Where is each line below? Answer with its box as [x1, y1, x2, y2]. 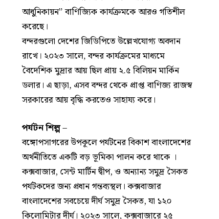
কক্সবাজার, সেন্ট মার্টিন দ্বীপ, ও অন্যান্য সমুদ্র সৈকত [22, 165, 188, 179]
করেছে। [22, 19, 48, 34]
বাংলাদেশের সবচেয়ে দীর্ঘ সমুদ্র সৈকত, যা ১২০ [22, 194, 172, 209]
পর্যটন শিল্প [22, 121, 60, 135]
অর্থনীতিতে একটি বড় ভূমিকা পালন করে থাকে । [22, 150, 176, 165]
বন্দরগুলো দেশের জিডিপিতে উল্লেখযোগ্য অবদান [22, 34, 180, 48]
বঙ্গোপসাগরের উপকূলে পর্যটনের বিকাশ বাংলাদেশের [22, 135, 191, 150]
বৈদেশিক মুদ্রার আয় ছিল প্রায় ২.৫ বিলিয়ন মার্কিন [22, 63, 179, 78]
